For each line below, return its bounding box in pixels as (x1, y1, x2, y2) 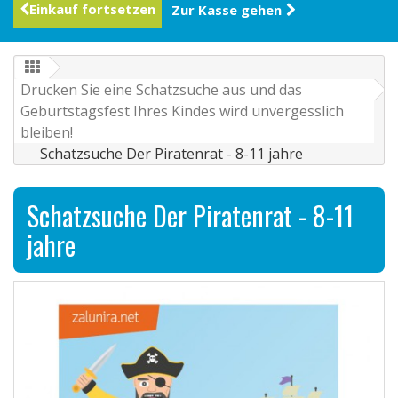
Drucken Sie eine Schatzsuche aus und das (20, 80, 302, 100)
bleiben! (20, 123, 73, 143)
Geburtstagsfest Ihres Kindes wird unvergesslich (20, 101, 344, 122)
